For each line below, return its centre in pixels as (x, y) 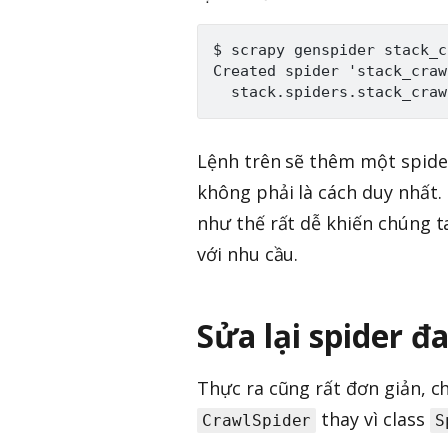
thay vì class (373, 419)
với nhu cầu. (248, 254)
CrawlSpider (257, 421)
